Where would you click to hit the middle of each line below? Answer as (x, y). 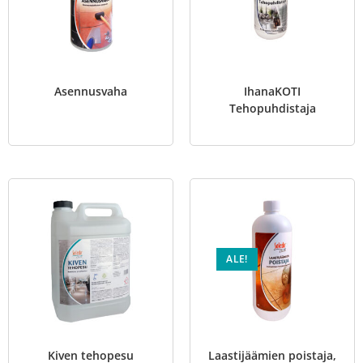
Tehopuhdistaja (272, 108)
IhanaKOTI (272, 91)
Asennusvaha (91, 91)
